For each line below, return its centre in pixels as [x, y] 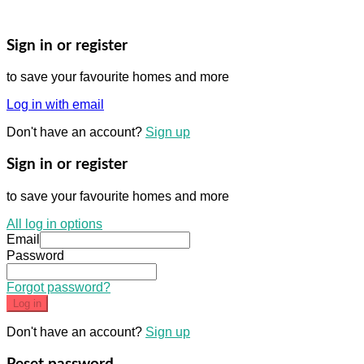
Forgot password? [58, 287]
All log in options [54, 223]
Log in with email [55, 105]
